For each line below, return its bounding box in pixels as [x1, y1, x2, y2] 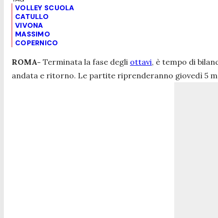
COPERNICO [15, 38, 58, 47]
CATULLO [15, 12, 49, 21]
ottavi [130, 56, 152, 67]
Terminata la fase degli [41, 56, 130, 67]
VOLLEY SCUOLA [15, 3, 74, 12]
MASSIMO [15, 29, 50, 38]
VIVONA [15, 20, 43, 30]
